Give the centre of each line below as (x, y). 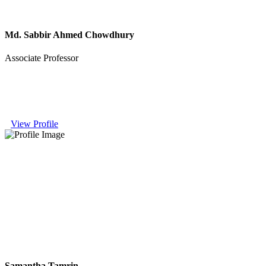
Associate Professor (42, 58)
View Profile (34, 124)
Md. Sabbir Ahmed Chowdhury (69, 35)
